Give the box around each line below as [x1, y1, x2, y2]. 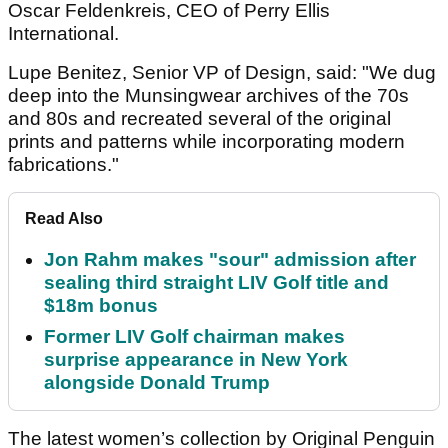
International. [8, 22, 124, 44]
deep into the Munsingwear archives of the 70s [8, 84, 409, 106]
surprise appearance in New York [44, 348, 348, 370]
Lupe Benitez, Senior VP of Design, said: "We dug [8, 61, 436, 83]
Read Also [25, 209, 103, 227]
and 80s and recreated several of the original [8, 107, 391, 129]
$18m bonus [44, 294, 158, 316]
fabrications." [8, 153, 119, 175]
